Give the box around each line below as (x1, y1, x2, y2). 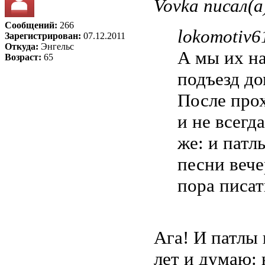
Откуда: (5, 41, 38, 52)
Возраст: (5, 52, 41, 63)
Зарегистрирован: (5, 31, 81, 41)
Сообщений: (5, 20, 57, 31)
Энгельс (38, 41, 74, 52)
